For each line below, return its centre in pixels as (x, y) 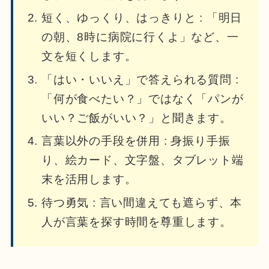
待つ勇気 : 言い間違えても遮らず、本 (142, 202)
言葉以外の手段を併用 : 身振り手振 (136, 141)
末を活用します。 (89, 180)
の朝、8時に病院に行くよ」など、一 (140, 37)
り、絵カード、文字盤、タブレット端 (142, 160)
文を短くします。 (89, 56)
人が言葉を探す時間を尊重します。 (136, 222)
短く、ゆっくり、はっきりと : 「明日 (142, 18)
